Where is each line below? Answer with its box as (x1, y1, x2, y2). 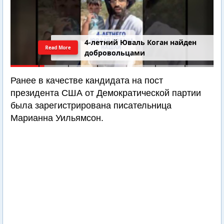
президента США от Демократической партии (10, 88, 201, 98)
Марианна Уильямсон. (10, 113, 103, 123)
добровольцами (84, 48, 145, 58)
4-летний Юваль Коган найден (84, 37, 197, 47)
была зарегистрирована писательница (10, 100, 171, 110)
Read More (44, 43, 71, 51)
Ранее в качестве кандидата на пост (10, 75, 163, 85)
